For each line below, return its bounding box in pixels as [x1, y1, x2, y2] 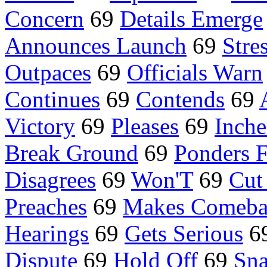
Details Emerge [120, 6, 263, 32]
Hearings [5, 221, 89, 247]
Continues [5, 86, 100, 113]
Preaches [5, 194, 87, 220]
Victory [5, 113, 75, 139]
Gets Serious [125, 221, 243, 247]
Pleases [111, 113, 179, 139]
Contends [136, 86, 225, 113]
